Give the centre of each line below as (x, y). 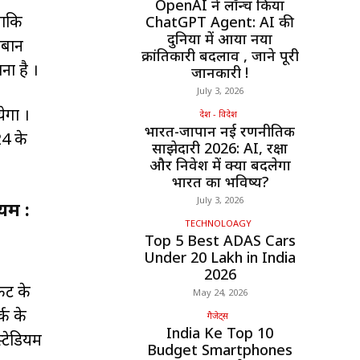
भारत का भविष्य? (220, 182)
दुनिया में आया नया (220, 39)
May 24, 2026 (220, 292)
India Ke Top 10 (220, 333)
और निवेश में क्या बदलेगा (220, 165)
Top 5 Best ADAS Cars (220, 241)
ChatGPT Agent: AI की (220, 22)
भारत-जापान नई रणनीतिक (220, 131)
